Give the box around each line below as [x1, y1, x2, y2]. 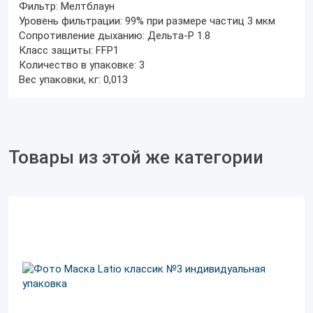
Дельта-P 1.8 [147, 29, 210, 42]
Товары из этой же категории [8, 147, 263, 168]
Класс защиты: [19, 44, 93, 57]
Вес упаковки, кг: [19, 73, 101, 86]
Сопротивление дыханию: [19, 29, 145, 42]
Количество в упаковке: [19, 59, 136, 71]
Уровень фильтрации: [19, 15, 122, 27]
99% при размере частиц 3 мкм [125, 15, 275, 27]
